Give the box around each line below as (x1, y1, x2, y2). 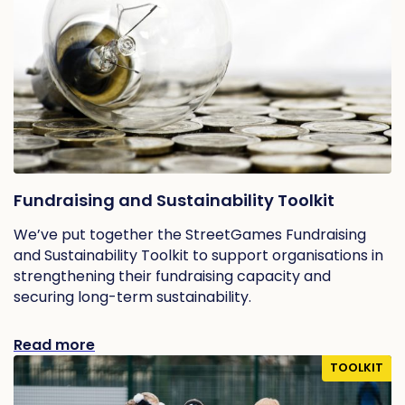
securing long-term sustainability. (14, 286, 251, 307)
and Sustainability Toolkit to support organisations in (14, 244, 383, 266)
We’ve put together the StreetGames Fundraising (14, 223, 366, 245)
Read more (14, 334, 95, 355)
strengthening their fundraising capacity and (14, 265, 331, 287)
